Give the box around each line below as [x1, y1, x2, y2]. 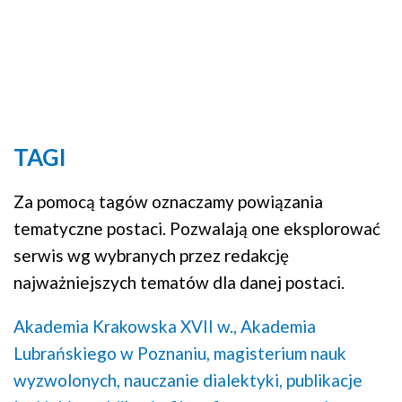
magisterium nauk [214, 343, 346, 364]
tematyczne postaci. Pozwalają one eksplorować [13, 218, 380, 240]
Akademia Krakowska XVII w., [13, 316, 237, 337]
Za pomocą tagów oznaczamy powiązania [13, 191, 323, 213]
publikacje [286, 370, 363, 391]
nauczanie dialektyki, [124, 370, 283, 391]
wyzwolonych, [13, 370, 120, 391]
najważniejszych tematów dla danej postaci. [13, 272, 345, 293]
